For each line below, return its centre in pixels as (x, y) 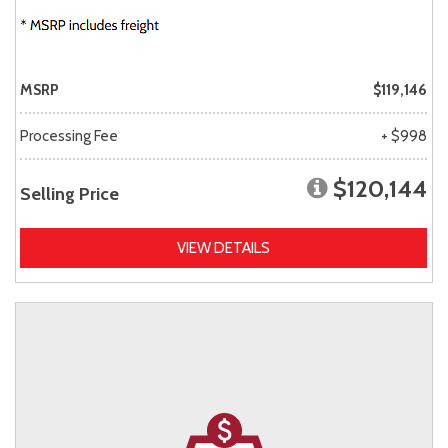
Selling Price (69, 193)
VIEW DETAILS (223, 247)
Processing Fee (69, 135)
